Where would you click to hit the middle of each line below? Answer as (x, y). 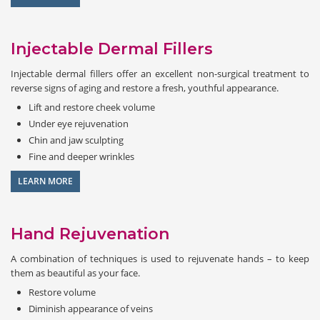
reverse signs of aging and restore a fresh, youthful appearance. (145, 87)
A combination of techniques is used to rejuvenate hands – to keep (160, 258)
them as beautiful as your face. (75, 272)
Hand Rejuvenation (90, 234)
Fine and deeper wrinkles (81, 156)
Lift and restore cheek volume (92, 107)
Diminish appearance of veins (91, 308)
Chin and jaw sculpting (76, 140)
